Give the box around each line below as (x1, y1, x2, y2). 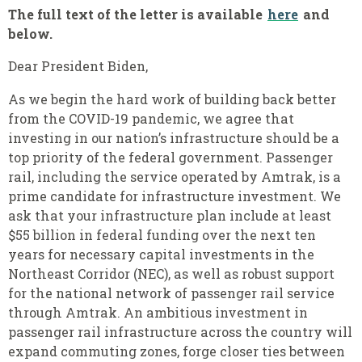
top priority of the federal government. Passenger (8, 148, 333, 166)
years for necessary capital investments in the (8, 245, 314, 263)
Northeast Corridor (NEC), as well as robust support (8, 264, 335, 282)
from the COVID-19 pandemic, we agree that (8, 109, 294, 127)
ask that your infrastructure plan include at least (8, 206, 331, 224)
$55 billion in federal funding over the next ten (8, 225, 316, 243)
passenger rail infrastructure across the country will (8, 322, 352, 340)
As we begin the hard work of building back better (8, 90, 336, 107)
